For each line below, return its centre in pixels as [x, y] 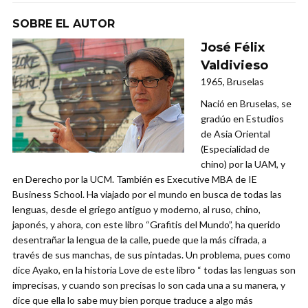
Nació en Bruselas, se [246, 103]
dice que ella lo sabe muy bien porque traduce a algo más [133, 300]
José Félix [233, 47]
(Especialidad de [235, 148]
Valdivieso [234, 65]
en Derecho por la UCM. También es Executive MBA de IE [135, 179]
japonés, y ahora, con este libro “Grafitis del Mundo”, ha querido [146, 224]
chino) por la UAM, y [243, 164]
